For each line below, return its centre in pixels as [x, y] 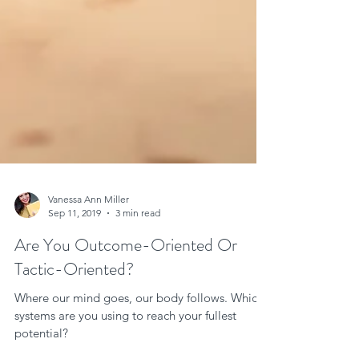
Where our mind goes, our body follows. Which [123, 334]
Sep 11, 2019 [75, 249]
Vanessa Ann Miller [89, 235]
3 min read [138, 249]
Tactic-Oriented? [74, 305]
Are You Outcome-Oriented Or [126, 281]
